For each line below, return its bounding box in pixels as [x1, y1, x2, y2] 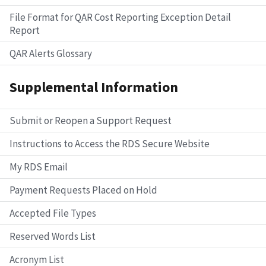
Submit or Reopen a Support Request [9, 113, 172, 127]
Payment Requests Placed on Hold [9, 183, 157, 197]
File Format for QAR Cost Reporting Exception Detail [9, 11, 231, 24]
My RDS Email [9, 160, 68, 173]
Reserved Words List [9, 229, 96, 243]
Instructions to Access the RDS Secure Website [9, 137, 210, 150]
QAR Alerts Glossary [9, 47, 92, 61]
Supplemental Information [9, 78, 178, 97]
